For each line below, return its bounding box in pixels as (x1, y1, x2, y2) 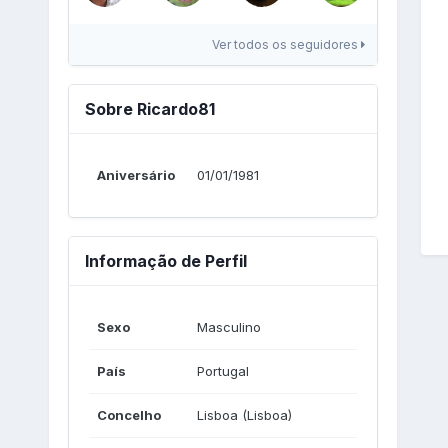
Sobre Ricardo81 (84, 98, 215, 119)
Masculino (196, 318, 261, 335)
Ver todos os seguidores (211, 36, 361, 52)
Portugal (196, 362, 249, 379)
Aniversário (96, 166, 175, 183)
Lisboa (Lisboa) (196, 406, 292, 423)
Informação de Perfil (84, 250, 247, 271)
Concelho (96, 406, 161, 423)
